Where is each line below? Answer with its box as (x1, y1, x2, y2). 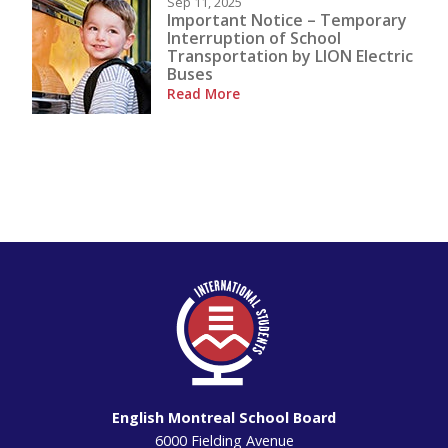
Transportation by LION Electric (167, 44, 413, 67)
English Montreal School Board (112, 407, 336, 427)
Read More (167, 84, 240, 104)
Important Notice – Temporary (167, 8, 407, 31)
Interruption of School (167, 26, 341, 49)
